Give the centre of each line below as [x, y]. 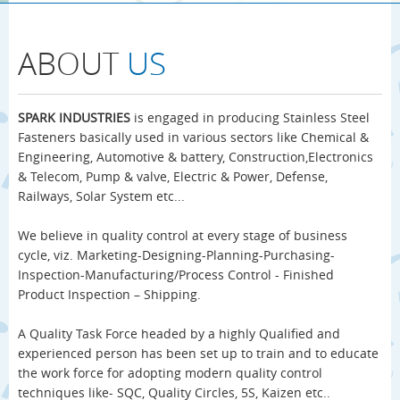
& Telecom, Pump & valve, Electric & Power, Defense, [173, 176]
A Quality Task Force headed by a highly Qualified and [179, 333]
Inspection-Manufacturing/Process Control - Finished [176, 275]
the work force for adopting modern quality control [170, 373]
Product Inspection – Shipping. [109, 294]
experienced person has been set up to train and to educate [198, 353]
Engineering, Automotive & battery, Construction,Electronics [196, 157]
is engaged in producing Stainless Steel [252, 117]
